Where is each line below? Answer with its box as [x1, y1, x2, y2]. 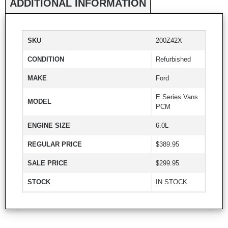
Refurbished [156, 55, 191, 63]
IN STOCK [156, 178, 187, 186]
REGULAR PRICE [27, 140, 82, 148]
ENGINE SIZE [27, 121, 70, 129]
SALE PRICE [27, 159, 68, 167]
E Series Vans [156, 93, 198, 101]
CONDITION [27, 55, 64, 63]
